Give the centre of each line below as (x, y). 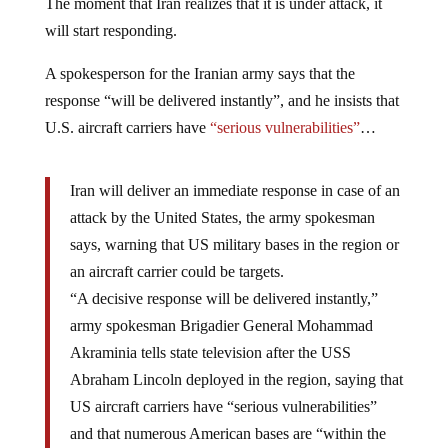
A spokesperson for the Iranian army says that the (199, 73)
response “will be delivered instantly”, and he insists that (221, 100)
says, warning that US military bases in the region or (234, 244)
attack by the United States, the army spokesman (222, 217)
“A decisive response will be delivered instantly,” (223, 298)
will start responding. (110, 30)
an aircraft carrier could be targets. (176, 271)
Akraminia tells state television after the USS (210, 352)
